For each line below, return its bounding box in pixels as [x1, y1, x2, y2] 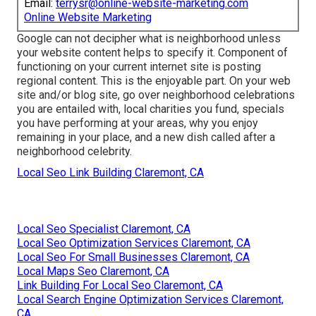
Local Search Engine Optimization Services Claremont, [17, 293, 284, 307]
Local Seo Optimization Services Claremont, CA [17, 236, 250, 250]
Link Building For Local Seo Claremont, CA [17, 279, 223, 293]
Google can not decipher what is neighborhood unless [17, 32, 281, 46]
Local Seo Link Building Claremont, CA [17, 166, 204, 180]
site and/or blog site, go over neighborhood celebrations [17, 88, 295, 102]
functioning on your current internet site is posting [17, 60, 261, 74]
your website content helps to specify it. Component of [17, 46, 288, 60]
